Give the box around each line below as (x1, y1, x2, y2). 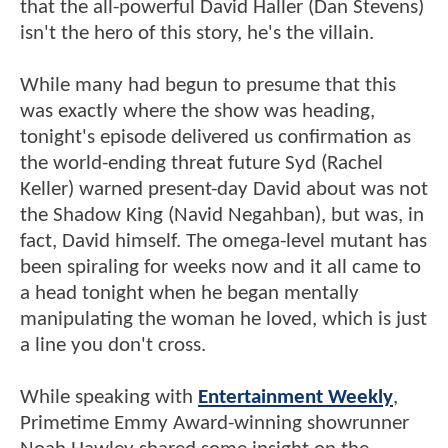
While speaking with (20, 386, 198, 408)
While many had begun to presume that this (20, 74, 396, 96)
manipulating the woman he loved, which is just (20, 308, 427, 330)
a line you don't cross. (20, 334, 206, 356)
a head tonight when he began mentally (20, 282, 359, 304)
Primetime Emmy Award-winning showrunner (20, 412, 409, 434)
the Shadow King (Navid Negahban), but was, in (20, 204, 424, 226)
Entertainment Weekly (198, 386, 393, 408)
